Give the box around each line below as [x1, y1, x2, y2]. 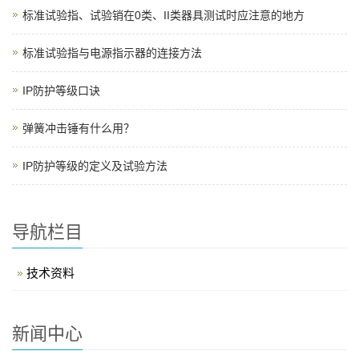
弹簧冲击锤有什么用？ [22, 122, 135, 135]
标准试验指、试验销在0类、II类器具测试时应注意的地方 [22, 9, 305, 22]
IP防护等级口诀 [22, 84, 100, 97]
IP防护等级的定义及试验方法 [22, 159, 167, 172]
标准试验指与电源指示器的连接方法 [22, 46, 202, 59]
